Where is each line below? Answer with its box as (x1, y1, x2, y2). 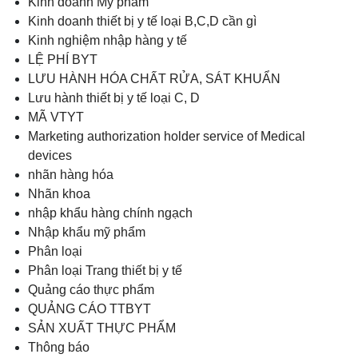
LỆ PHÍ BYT (28, 52, 97, 66)
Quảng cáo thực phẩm (28, 282, 154, 296)
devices (28, 148, 72, 162)
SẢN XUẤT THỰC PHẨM (28, 320, 176, 335)
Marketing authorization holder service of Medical (28, 129, 305, 143)
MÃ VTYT (28, 109, 84, 124)
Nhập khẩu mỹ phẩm (28, 225, 145, 239)
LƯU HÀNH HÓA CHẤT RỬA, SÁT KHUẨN (28, 71, 280, 86)
